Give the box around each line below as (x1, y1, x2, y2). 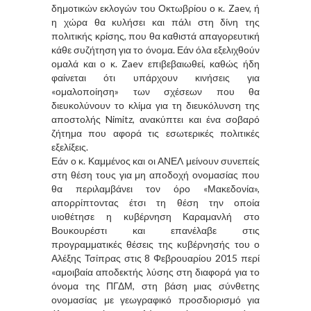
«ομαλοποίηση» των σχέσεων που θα (51, 85, 260, 97)
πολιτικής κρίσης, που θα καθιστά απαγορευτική (51, 29, 260, 42)
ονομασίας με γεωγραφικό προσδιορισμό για (51, 293, 260, 305)
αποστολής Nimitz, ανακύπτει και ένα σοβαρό (51, 112, 260, 125)
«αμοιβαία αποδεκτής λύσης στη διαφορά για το (51, 265, 260, 278)
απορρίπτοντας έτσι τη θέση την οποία (51, 196, 260, 208)
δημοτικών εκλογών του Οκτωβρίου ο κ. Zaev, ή (51, 1, 260, 14)
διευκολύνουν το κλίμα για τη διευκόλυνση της (51, 99, 260, 111)
